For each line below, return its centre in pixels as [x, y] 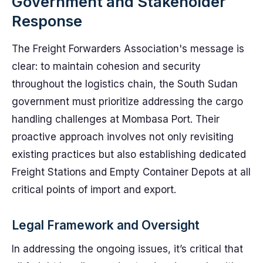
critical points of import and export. [94, 190]
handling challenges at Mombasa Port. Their [116, 119]
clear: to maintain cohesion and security [106, 66]
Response [47, 21]
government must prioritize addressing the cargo [127, 102]
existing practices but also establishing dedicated [129, 154]
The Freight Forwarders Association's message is [128, 49]
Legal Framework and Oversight [106, 225]
